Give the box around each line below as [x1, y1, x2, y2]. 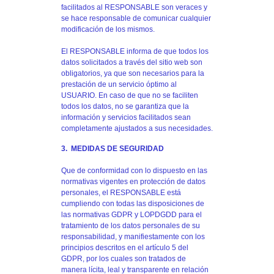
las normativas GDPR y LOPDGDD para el [61, 210, 202, 219]
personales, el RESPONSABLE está [61, 188, 181, 197]
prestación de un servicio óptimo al [61, 80, 177, 89]
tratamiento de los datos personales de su [61, 221, 200, 230]
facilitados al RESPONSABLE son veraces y [61, 2, 207, 12]
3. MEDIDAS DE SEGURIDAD [61, 144, 164, 153]
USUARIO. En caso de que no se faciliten [61, 91, 198, 100]
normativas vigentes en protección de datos [61, 177, 206, 186]
